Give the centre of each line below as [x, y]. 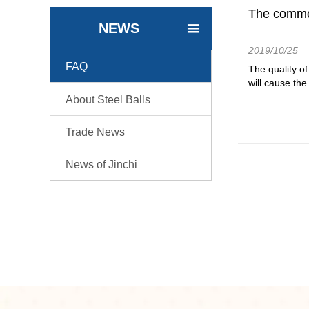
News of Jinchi [101, 165]
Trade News [95, 132]
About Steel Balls [108, 99]
